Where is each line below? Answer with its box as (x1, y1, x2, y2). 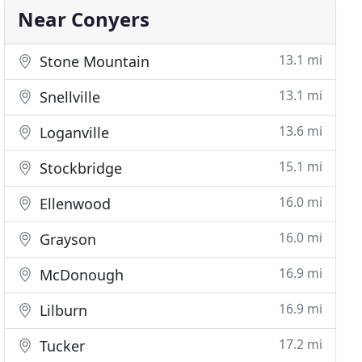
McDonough (36, 265, 124, 284)
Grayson (36, 229, 97, 249)
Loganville (36, 123, 110, 142)
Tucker (36, 336, 86, 356)
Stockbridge (36, 158, 123, 178)
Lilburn (36, 301, 88, 320)
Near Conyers (18, 6, 150, 32)
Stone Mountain (36, 52, 150, 71)
